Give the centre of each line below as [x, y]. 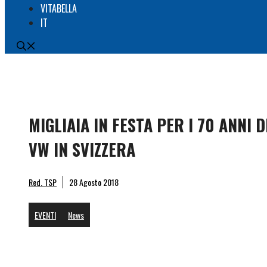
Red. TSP [43, 182]
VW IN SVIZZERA [82, 149]
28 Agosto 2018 [94, 182]
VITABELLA [59, 8]
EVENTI [45, 215]
